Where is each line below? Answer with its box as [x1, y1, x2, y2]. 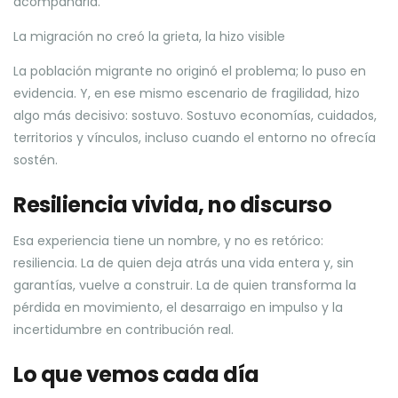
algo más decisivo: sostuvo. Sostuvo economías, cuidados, [13, 107, 377, 124]
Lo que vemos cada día [13, 360, 259, 389]
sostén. [13, 151, 58, 169]
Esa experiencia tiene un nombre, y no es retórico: [13, 232, 323, 250]
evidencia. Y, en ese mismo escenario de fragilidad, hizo [13, 84, 360, 102]
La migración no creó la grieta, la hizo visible [13, 28, 285, 45]
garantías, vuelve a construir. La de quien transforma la [13, 276, 356, 294]
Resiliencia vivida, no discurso [13, 190, 332, 219]
